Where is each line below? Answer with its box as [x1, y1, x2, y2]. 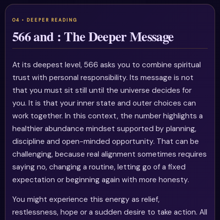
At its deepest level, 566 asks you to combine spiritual [12, 60, 201, 70]
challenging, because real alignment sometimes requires [12, 149, 207, 160]
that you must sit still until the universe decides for [12, 85, 192, 96]
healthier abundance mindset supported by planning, [12, 124, 197, 134]
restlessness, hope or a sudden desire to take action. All [12, 207, 208, 217]
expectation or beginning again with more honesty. [12, 175, 190, 185]
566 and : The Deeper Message [12, 27, 174, 46]
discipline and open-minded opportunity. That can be [12, 137, 199, 147]
